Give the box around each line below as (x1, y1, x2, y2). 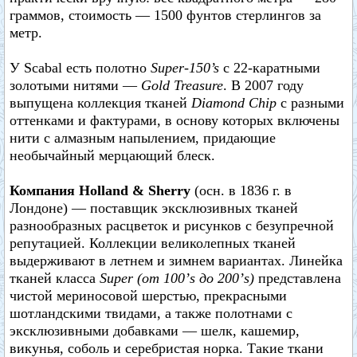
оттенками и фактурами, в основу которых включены (10, 112, 339, 128)
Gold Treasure (141, 77, 223, 93)
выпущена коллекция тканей (10, 95, 191, 111)
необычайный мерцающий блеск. (10, 147, 215, 163)
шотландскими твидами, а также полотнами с (10, 305, 292, 321)
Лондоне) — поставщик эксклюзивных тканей (10, 200, 298, 216)
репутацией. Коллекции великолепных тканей (10, 235, 296, 251)
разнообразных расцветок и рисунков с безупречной (10, 218, 334, 233)
